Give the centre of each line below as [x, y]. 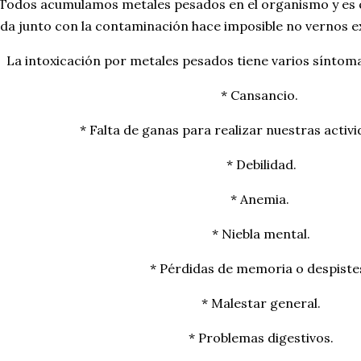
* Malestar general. [261, 303]
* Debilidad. [261, 164]
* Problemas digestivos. [261, 338]
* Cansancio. [261, 95]
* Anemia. [261, 199]
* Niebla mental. [261, 234]
